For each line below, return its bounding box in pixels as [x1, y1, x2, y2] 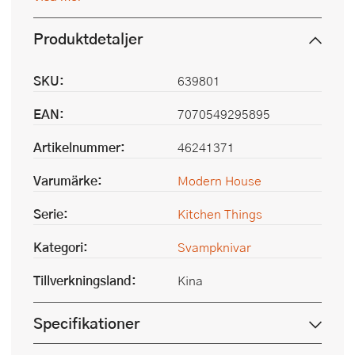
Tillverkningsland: [33, 271, 136, 290]
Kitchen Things [177, 204, 262, 223]
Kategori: [33, 238, 88, 257]
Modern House [177, 171, 261, 190]
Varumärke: [33, 171, 102, 190]
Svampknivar [177, 238, 251, 257]
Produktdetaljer [33, 27, 143, 51]
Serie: [33, 204, 68, 223]
